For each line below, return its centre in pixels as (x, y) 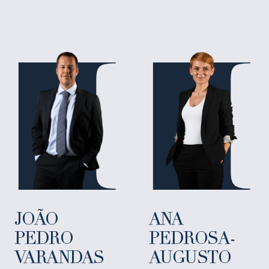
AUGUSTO (190, 259)
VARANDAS (59, 259)
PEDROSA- (192, 240)
